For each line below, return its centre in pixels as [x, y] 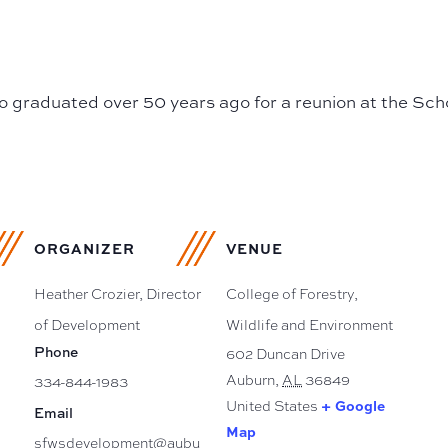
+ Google [353, 406]
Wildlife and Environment [309, 325]
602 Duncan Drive [285, 354]
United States [272, 406]
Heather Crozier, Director [117, 294]
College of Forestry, [292, 294]
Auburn [250, 380]
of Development [87, 325]
